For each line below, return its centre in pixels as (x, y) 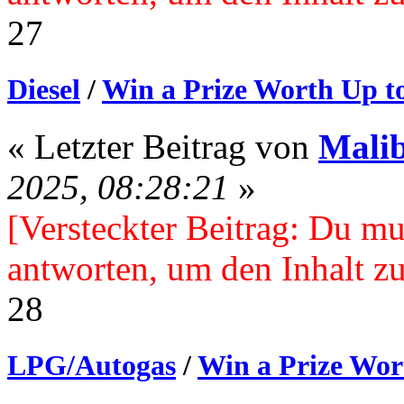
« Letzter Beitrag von (163, 147)
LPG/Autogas (92, 366)
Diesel (44, 90)
